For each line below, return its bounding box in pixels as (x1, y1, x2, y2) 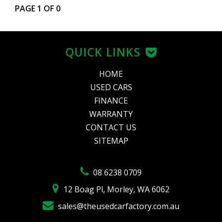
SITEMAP (94, 135, 128, 146)
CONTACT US (86, 122, 136, 133)
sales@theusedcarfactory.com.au (56, 201, 179, 212)
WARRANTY (89, 109, 133, 119)
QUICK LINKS (65, 44, 141, 60)
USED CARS (90, 82, 132, 93)
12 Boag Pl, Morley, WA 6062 (61, 184, 169, 195)
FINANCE (94, 95, 128, 106)
